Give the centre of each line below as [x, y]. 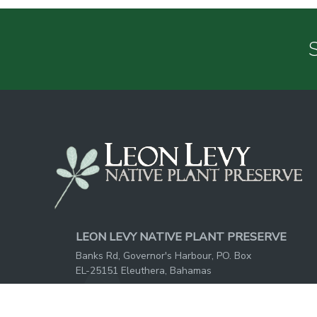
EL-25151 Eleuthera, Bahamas [144, 270]
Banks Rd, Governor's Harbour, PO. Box [163, 255]
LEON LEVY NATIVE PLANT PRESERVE [181, 237]
